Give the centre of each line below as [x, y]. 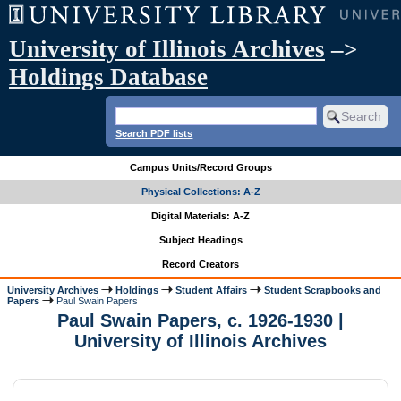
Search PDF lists [154, 133]
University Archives [53, 290]
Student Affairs [212, 290]
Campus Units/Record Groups [200, 168]
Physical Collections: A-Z [200, 192]
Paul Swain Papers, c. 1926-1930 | [200, 321]
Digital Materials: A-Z [200, 216]
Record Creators [200, 264]
